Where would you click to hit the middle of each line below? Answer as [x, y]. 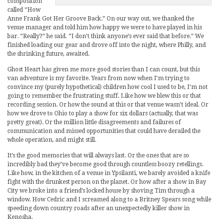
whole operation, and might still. [52, 140]
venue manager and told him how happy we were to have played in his [105, 27]
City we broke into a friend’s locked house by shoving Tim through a [101, 190]
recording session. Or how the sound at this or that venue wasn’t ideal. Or [108, 104]
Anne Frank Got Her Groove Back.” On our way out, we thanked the [101, 18]
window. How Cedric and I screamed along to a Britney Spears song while [109, 199]
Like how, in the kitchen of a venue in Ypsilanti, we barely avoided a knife [109, 173]
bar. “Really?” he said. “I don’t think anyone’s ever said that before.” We [106, 36]
